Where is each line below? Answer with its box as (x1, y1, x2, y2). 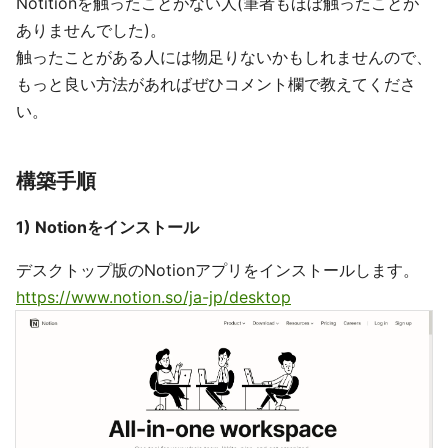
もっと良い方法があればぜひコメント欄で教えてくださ (16, 74, 416, 94)
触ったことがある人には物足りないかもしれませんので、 (16, 47, 432, 67)
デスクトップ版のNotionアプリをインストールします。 (16, 260, 419, 280)
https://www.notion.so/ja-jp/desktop (16, 287, 291, 307)
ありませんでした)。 (16, 20, 166, 40)
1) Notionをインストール (16, 217, 199, 237)
